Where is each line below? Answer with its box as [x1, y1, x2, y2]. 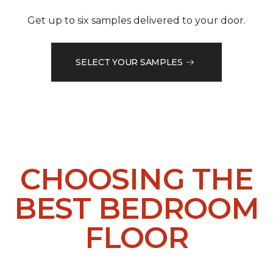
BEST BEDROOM [13, 191, 260, 227]
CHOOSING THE [20, 161, 253, 197]
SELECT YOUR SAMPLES [76, 56, 183, 68]
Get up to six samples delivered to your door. [27, 15, 246, 27]
